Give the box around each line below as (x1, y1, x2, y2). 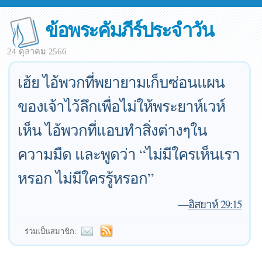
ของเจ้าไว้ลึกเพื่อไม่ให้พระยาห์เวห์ (18, 96, 226, 116)
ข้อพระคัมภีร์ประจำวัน (45, 15, 213, 43)
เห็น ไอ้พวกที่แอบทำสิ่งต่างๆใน (18, 120, 208, 140)
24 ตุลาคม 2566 (7, 47, 67, 56)
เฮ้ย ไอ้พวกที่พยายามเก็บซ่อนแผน (18, 72, 225, 92)
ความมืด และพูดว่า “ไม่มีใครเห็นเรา (18, 144, 240, 164)
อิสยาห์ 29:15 (188, 196, 242, 211)
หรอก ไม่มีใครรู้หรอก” (18, 168, 154, 188)
